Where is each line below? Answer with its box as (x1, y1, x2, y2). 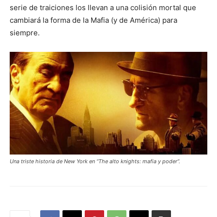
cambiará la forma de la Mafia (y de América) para (10, 15, 177, 25)
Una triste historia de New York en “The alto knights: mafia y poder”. (10, 158, 180, 165)
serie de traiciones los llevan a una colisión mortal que (10, 3, 196, 13)
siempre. (10, 28, 40, 38)
